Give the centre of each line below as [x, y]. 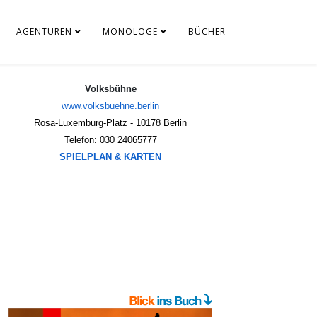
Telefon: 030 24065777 [110, 140]
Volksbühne [110, 89]
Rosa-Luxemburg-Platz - [85, 123]
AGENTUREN [44, 31]
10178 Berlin [161, 123]
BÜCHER [207, 31]
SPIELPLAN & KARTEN [110, 157]
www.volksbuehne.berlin [110, 106]
